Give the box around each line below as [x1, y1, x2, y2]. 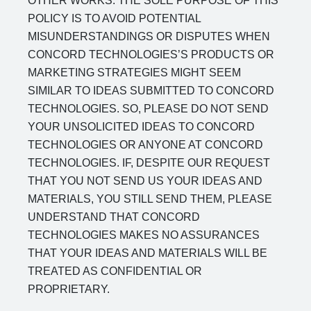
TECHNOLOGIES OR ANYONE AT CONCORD [28, 139, 263, 151]
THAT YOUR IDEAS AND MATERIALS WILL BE [28, 247, 267, 259]
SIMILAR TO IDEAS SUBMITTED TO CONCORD [28, 85, 274, 96]
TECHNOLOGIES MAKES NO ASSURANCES [28, 229, 260, 241]
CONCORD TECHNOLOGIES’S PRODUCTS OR [28, 49, 274, 60]
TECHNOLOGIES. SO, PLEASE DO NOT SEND [28, 103, 269, 115]
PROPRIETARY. [28, 283, 110, 295]
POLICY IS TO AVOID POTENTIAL [28, 12, 201, 24]
